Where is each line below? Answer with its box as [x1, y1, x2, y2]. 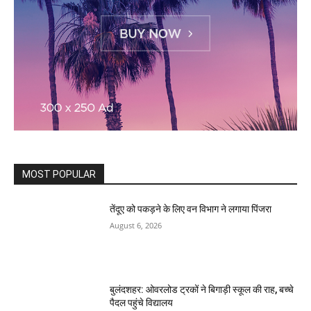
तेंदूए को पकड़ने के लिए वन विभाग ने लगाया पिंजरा [110, 203, 272, 215]
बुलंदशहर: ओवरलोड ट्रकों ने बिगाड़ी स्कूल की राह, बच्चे [110, 283, 294, 295]
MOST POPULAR [22, 169, 96, 180]
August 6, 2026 [110, 220, 162, 231]
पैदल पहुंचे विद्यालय [110, 296, 174, 308]
